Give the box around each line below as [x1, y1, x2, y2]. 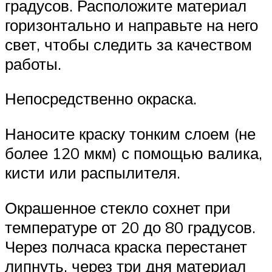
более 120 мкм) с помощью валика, [5, 143, 262, 163]
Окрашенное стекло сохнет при [5, 197, 231, 217]
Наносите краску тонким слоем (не [5, 123, 256, 143]
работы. [5, 53, 61, 73]
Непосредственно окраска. [5, 89, 197, 109]
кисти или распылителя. [5, 162, 180, 182]
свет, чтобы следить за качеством [5, 34, 252, 54]
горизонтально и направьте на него [5, 15, 258, 35]
